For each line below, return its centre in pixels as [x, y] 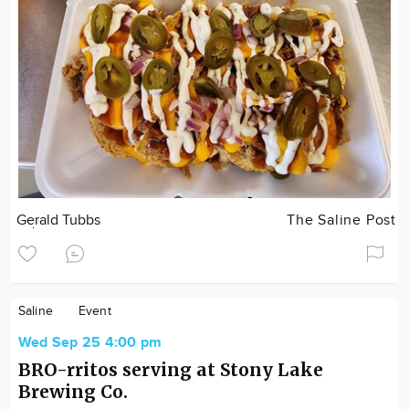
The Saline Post [341, 220]
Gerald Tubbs [59, 220]
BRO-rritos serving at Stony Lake [171, 370]
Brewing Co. [73, 392]
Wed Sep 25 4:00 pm [90, 343]
